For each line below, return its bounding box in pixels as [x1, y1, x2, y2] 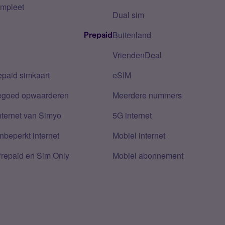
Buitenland [113, 29, 151, 41]
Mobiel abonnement [113, 150, 183, 161]
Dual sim [113, 9, 144, 21]
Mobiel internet [113, 130, 165, 141]
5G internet [113, 109, 152, 121]
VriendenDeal [113, 49, 162, 61]
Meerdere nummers [113, 89, 182, 101]
